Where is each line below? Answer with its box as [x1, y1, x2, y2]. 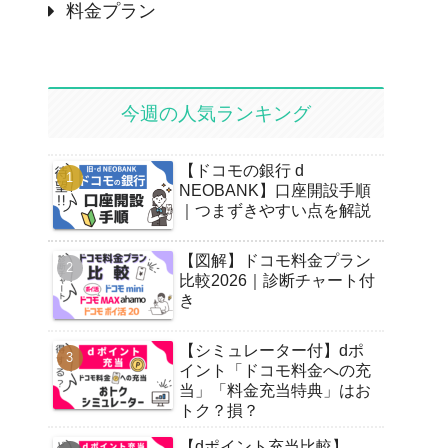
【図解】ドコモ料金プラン [179, 251, 371, 269]
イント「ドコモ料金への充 [179, 362, 371, 380]
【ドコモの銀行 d [179, 162, 304, 180]
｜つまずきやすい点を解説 [179, 202, 371, 220]
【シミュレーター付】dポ [179, 342, 364, 360]
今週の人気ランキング [121, 102, 311, 124]
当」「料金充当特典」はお [179, 382, 371, 400]
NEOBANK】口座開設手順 [179, 182, 371, 200]
